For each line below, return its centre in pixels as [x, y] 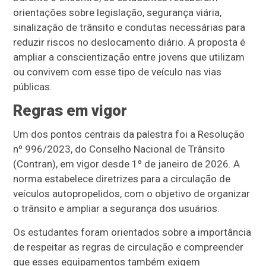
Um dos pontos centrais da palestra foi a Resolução [129, 134]
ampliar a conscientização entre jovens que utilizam [129, 57]
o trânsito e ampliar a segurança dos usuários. [117, 208]
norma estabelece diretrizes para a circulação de [122, 178]
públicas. [33, 86]
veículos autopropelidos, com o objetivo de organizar [132, 193]
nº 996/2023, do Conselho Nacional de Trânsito [119, 149]
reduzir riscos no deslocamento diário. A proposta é [129, 42]
